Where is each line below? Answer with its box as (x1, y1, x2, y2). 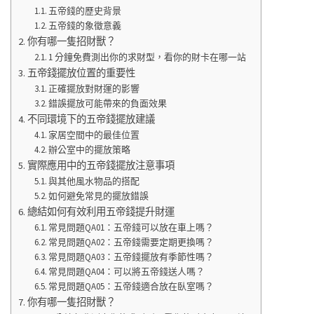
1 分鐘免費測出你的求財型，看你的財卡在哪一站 (48, 51, 247, 64)
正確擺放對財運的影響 (48, 83, 140, 95)
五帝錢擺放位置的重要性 (27, 67, 135, 80)
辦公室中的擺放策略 (48, 144, 131, 156)
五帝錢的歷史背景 (48, 5, 122, 18)
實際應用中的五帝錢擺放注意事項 (27, 159, 175, 172)
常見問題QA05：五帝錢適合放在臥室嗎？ (48, 280, 214, 293)
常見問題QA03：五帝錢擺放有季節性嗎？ (48, 251, 214, 264)
